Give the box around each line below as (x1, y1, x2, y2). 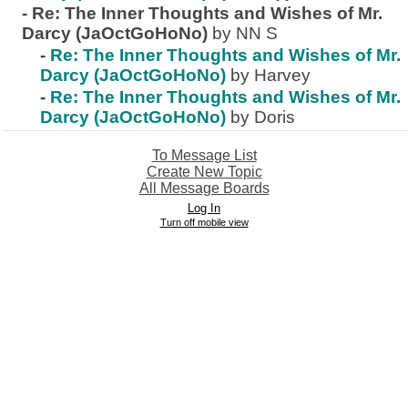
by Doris (230, 107, 295, 127)
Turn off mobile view (159, 217, 249, 228)
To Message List (151, 148, 257, 163)
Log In (188, 201, 220, 215)
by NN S (212, 24, 278, 43)
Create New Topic (146, 164, 262, 179)
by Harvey (230, 66, 311, 85)
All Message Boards (138, 180, 270, 196)
